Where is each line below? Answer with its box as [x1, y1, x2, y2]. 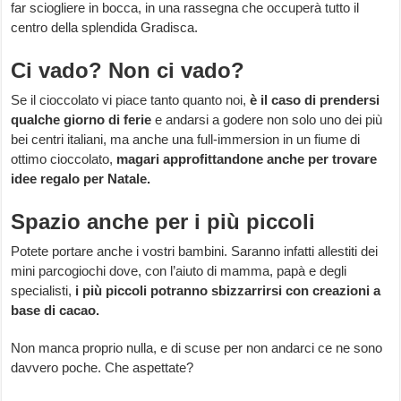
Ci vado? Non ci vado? [11, 58, 245, 83]
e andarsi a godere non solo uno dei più [155, 112, 383, 128]
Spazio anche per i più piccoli [11, 209, 316, 235]
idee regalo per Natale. [11, 171, 155, 187]
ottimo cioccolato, [11, 151, 117, 167]
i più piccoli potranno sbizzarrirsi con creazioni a [75, 283, 381, 299]
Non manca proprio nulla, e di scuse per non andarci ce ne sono [11, 340, 383, 356]
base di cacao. [11, 303, 100, 319]
